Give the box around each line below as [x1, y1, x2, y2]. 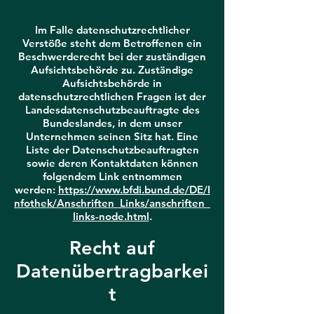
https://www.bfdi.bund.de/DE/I [57, 183, 210, 196]
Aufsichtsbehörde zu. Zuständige [31, 63, 193, 76]
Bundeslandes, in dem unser [42, 116, 182, 130]
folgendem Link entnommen [42, 170, 182, 183]
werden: [14, 183, 58, 196]
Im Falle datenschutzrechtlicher [34, 23, 190, 36]
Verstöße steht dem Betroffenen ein [22, 36, 202, 50]
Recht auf [69, 236, 155, 259]
